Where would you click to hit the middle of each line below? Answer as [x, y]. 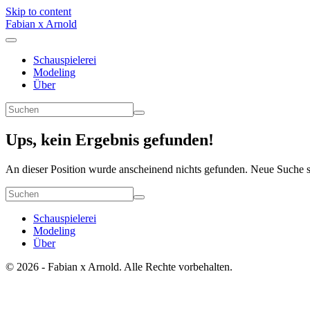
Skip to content [38, 11]
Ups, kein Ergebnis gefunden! [110, 139]
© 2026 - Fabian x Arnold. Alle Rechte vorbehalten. [119, 266]
